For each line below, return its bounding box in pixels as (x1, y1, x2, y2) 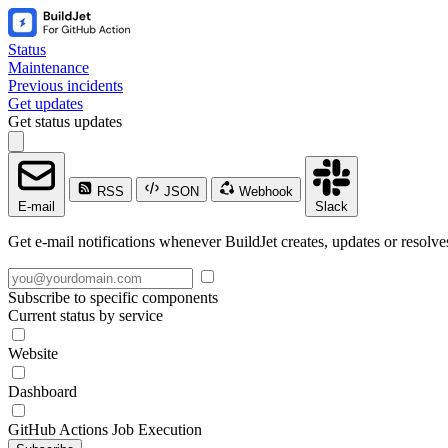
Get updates (8, 95, 83, 112)
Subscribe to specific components (8, 289, 218, 306)
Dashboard (8, 383, 77, 400)
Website (8, 345, 58, 362)
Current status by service (8, 307, 163, 324)
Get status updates (8, 113, 122, 130)
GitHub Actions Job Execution (8, 421, 202, 438)
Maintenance (8, 59, 89, 76)
